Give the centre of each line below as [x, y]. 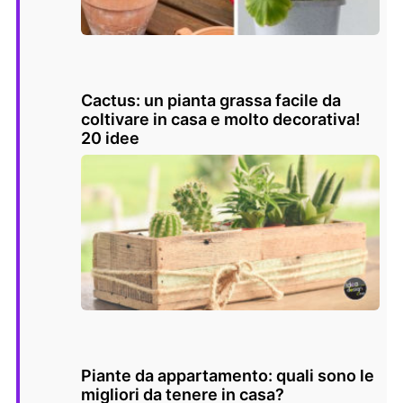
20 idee [110, 138]
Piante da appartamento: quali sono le [228, 376]
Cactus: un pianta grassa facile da [211, 100]
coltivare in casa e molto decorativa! [221, 119]
